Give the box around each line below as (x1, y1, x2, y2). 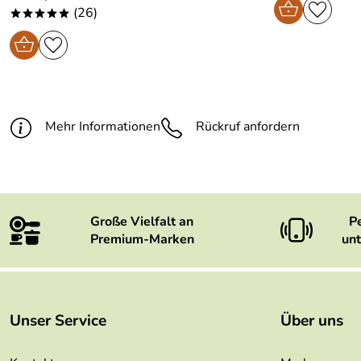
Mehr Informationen (45, 118, 160, 135)
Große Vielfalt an (90, 213, 193, 230)
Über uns (280, 310, 343, 331)
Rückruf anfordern (196, 118, 300, 135)
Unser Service (10, 310, 106, 331)
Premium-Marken (89, 230, 194, 248)
